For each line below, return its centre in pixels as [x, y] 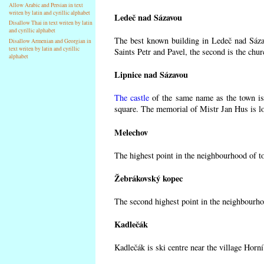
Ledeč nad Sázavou [148, 17]
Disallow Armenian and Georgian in [50, 41]
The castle [132, 98]
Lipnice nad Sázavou [151, 75]
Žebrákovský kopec [148, 178]
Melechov [131, 132]
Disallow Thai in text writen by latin [51, 23]
